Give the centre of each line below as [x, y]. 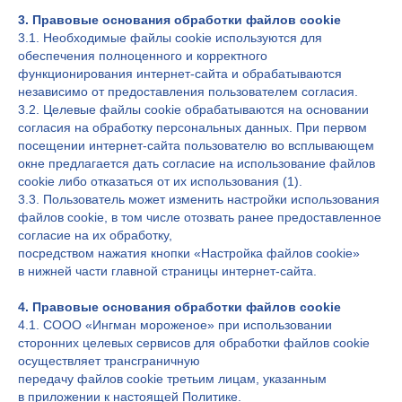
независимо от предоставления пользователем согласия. [188, 92]
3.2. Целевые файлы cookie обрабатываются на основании [193, 109]
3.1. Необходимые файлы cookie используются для [170, 38]
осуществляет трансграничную [109, 361]
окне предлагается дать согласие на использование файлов [197, 163]
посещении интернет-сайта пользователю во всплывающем [196, 145]
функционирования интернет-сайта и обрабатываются [180, 74]
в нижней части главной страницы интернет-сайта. [167, 271]
